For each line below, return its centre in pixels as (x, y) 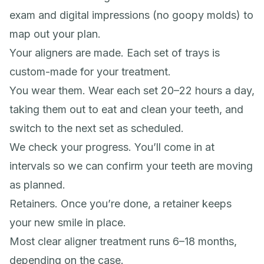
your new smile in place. (68, 222)
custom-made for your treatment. (90, 72)
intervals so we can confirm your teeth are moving (131, 166)
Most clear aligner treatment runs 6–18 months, (123, 241)
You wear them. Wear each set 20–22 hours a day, (132, 90)
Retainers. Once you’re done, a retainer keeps (121, 204)
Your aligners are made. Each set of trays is (115, 53)
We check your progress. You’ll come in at (112, 147)
